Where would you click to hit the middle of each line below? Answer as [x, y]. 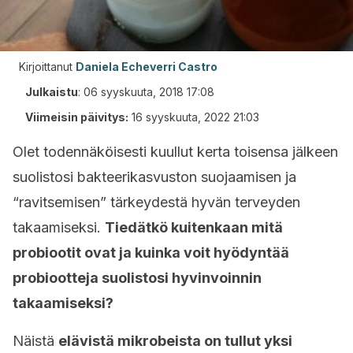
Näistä [35, 341]
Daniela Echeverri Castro [147, 67]
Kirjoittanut [46, 67]
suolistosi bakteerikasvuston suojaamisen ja [154, 177]
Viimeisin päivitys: [77, 117]
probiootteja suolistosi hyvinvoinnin [137, 278]
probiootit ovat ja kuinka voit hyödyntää [151, 253]
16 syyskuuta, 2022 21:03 [195, 117]
